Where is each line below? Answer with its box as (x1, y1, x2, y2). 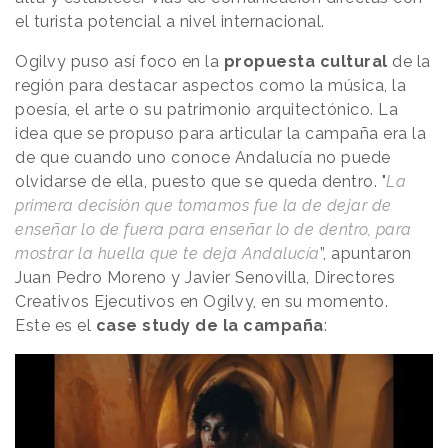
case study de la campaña (95, 316, 324, 336)
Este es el (15, 316, 96, 336)
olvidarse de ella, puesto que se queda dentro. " (15, 172, 386, 192)
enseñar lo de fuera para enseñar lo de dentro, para (15, 220, 412, 240)
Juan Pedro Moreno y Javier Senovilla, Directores (15, 268, 395, 288)
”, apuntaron (319, 244, 412, 264)
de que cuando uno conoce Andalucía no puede (15, 148, 391, 168)
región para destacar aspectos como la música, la (15, 76, 406, 96)
